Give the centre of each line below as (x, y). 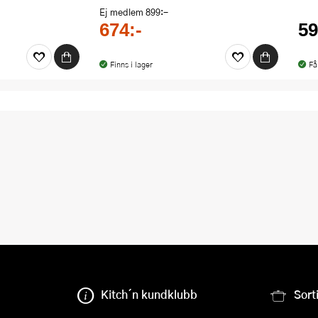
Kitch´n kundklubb (149, 294)
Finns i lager (131, 65)
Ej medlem (122, 12)
